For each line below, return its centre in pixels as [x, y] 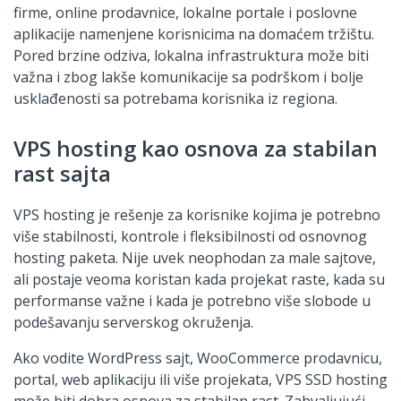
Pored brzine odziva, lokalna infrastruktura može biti [191, 55]
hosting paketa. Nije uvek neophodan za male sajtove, [195, 257]
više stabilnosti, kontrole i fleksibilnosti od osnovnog [190, 236]
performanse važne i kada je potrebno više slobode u [192, 300]
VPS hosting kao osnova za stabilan [196, 148]
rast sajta [62, 173]
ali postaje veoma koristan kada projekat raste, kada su [199, 279]
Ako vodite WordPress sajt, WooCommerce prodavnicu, [198, 358]
